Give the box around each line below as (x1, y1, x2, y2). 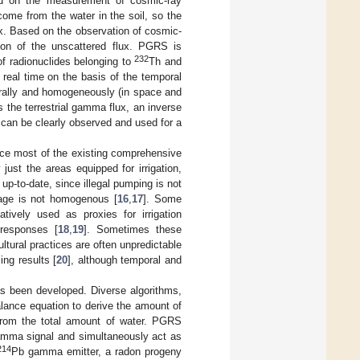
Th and (149, 55, 182, 67)
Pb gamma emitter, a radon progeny (11, 345, 182, 358)
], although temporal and (67, 253, 182, 266)
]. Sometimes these (84, 223, 182, 235)
